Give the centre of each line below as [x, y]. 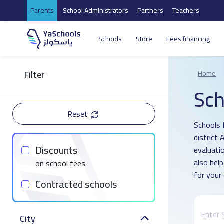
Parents [42, 10]
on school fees [61, 163]
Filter [35, 75]
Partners [150, 10]
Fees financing [188, 39]
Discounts [57, 150]
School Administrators [95, 10]
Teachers [186, 10]
